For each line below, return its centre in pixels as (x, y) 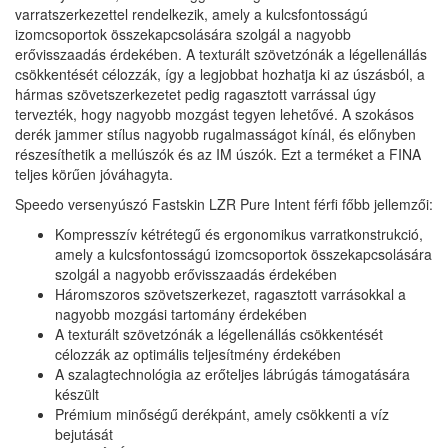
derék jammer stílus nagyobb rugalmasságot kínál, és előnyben (215, 134)
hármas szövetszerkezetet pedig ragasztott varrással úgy (195, 94)
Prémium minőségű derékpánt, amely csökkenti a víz (222, 414)
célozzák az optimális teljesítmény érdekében (198, 354)
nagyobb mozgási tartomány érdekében (181, 314)
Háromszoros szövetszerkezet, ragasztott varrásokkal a (230, 294)
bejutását (84, 434)
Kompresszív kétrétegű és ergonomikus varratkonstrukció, (239, 234)
